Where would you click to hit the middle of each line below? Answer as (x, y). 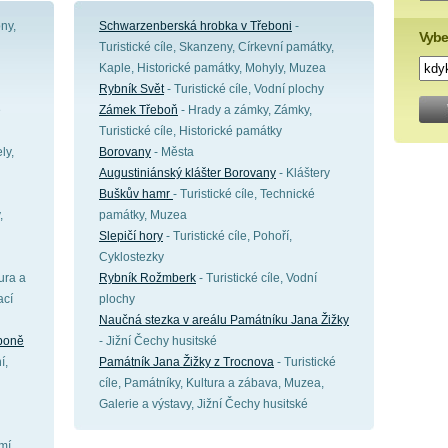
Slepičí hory (131, 236)
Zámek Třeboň (138, 110)
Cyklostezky (131, 257)
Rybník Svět (131, 89)
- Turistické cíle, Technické (244, 194)
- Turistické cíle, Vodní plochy (244, 89)
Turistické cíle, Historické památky (190, 131)
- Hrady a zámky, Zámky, (245, 110)
